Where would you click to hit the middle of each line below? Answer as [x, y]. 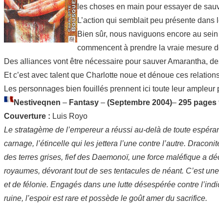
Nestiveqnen [38, 102]
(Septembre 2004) [140, 102]
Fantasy [85, 102]
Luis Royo [70, 116]
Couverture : [28, 116]
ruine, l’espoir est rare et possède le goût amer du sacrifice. [106, 198]
